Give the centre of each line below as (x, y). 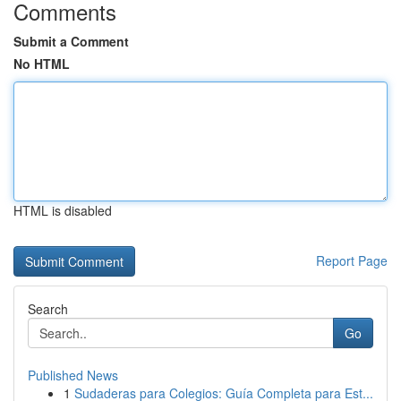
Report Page (352, 260)
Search (48, 309)
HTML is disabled (63, 210)
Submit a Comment (71, 41)
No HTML (42, 64)
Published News (73, 375)
